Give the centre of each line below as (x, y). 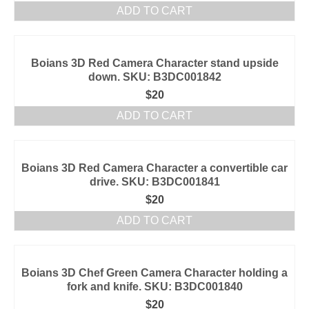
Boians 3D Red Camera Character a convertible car (154, 168)
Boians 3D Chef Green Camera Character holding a (154, 273)
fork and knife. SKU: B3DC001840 (154, 287)
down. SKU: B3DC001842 (154, 77)
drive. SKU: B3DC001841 (154, 182)
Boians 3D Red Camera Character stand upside (154, 63)
